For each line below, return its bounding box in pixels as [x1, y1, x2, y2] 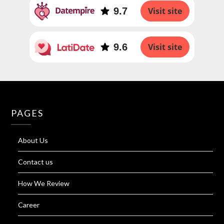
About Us [18, 135, 48, 144]
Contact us [18, 157, 53, 166]
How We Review [18, 178, 70, 187]
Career [18, 200, 40, 209]
